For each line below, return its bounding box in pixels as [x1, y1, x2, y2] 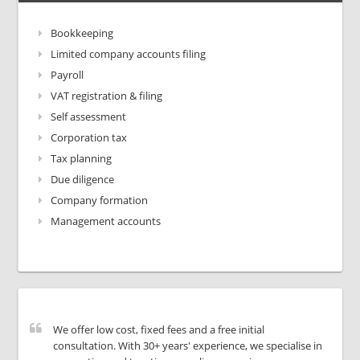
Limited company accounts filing [51, 47, 207, 61]
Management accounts [51, 214, 162, 228]
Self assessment [51, 109, 127, 124]
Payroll [51, 67, 84, 82]
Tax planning [51, 151, 112, 166]
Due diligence [51, 172, 115, 186]
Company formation [51, 193, 149, 207]
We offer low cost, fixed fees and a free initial [53, 322, 265, 337]
